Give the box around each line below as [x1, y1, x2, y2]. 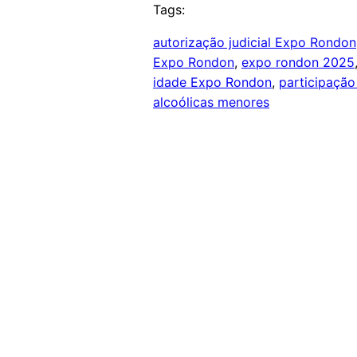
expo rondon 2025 [241, 54, 355, 71]
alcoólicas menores [153, 94, 269, 111]
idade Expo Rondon [153, 74, 272, 91]
